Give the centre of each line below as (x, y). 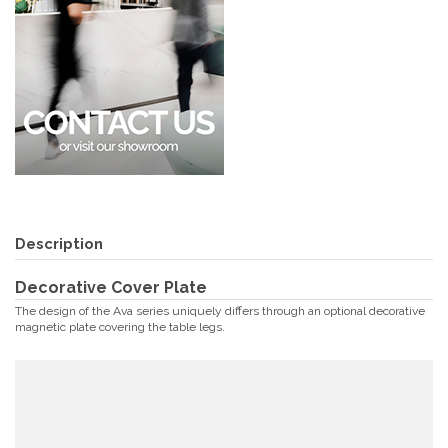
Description (59, 243)
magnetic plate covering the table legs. (120, 327)
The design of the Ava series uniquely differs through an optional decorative (220, 311)
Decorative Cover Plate (111, 288)
